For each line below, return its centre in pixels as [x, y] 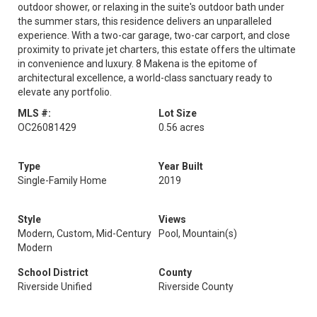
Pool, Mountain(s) [198, 234]
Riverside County [196, 287]
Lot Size [178, 113]
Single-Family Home [62, 180]
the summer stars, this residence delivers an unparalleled [145, 21]
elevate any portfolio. [65, 92]
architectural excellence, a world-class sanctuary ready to [145, 78]
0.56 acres [181, 127]
